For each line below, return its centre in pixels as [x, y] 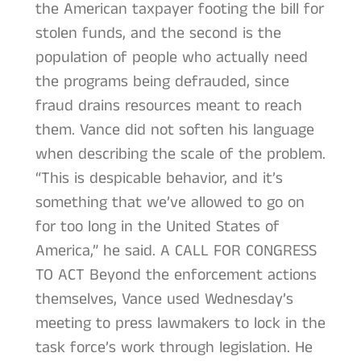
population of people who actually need [171, 57]
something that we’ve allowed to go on [170, 202]
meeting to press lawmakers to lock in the [180, 323]
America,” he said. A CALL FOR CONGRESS [176, 251]
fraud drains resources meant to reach [168, 106]
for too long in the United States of [157, 226]
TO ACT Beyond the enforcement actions [176, 275]
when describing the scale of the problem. [180, 154]
